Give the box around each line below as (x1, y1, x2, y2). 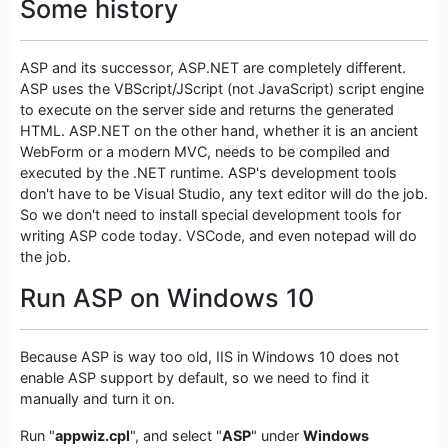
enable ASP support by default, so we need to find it (20, 368, 369, 386)
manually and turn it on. (20, 389, 175, 407)
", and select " (130, 426, 222, 444)
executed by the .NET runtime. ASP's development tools (20, 163, 397, 181)
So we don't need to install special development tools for (20, 205, 401, 223)
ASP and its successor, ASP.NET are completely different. (20, 58, 406, 76)
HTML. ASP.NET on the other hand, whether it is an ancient (20, 121, 418, 139)
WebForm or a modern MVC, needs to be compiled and (20, 142, 390, 160)
